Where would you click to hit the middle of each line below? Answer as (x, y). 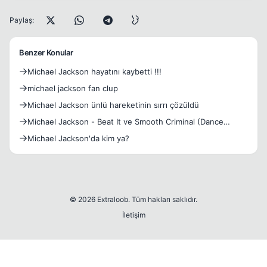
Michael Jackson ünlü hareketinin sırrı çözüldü (113, 105)
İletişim (133, 215)
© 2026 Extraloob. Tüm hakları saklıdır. (133, 200)
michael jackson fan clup (73, 89)
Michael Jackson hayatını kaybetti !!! (94, 72)
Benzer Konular (46, 53)
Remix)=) (44, 134)
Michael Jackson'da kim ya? (78, 139)
